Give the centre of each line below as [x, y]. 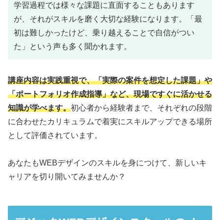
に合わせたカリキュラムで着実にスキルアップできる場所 [110, 121]
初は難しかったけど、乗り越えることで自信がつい [104, 32]
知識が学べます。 [39, 108]
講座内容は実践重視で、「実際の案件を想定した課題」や [110, 80]
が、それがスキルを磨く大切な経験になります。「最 [108, 19]
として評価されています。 [55, 135]
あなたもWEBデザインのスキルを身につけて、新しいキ [107, 163]
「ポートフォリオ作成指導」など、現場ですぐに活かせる [110, 94]
